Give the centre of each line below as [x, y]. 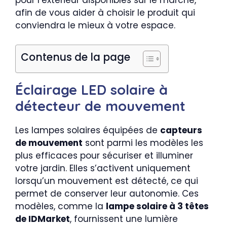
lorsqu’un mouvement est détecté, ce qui [107, 181]
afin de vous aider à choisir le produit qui [105, 12]
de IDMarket [43, 219]
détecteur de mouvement [100, 106]
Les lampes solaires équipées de [88, 130]
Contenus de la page [75, 57]
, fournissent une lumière [124, 219]
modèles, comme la [61, 206]
